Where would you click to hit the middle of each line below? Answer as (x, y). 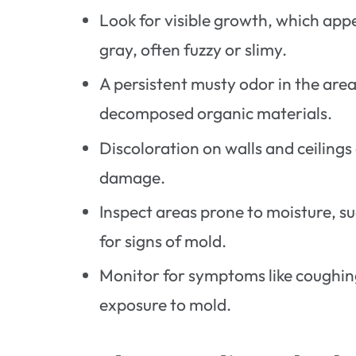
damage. (133, 177)
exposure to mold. (166, 305)
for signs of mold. (163, 240)
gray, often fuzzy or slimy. (193, 49)
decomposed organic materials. (216, 113)
